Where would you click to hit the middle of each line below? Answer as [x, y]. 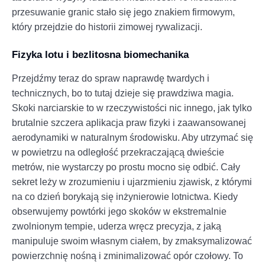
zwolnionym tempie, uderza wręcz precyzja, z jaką [117, 226]
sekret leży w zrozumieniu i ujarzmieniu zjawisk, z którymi [132, 182]
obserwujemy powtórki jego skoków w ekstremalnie [119, 211]
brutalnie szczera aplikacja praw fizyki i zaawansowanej [129, 122]
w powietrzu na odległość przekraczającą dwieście [118, 152]
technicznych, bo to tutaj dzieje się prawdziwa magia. [123, 93]
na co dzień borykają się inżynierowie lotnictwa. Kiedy [125, 196]
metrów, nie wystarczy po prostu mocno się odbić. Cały [126, 167]
